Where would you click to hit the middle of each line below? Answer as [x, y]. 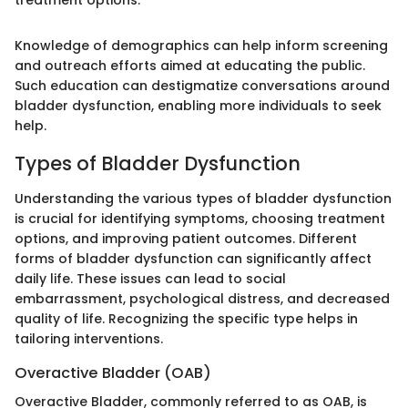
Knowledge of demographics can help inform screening [201, 46]
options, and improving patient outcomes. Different [186, 238]
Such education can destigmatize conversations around [202, 86]
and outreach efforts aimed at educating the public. [190, 66]
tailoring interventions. [89, 338]
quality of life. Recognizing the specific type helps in [186, 318]
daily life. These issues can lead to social [150, 278]
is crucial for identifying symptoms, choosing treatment [200, 218]
